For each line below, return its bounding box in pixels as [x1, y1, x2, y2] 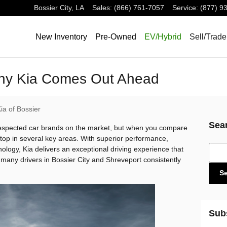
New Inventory [35, 32, 87, 41]
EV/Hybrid [144, 32, 181, 41]
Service [172, 4, 196, 12]
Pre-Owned [95, 32, 136, 41]
